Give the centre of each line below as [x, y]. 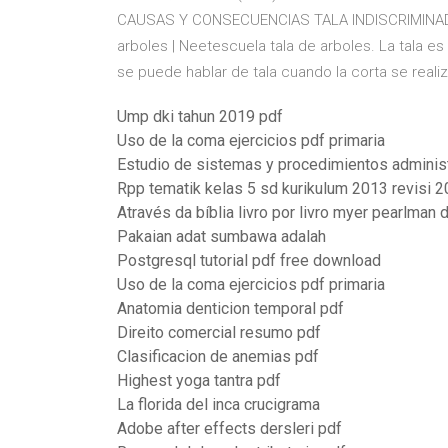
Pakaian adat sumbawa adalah [221, 236]
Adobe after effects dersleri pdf [229, 428]
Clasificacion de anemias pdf [218, 356]
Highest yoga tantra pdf [199, 380]
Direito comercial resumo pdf [219, 332]
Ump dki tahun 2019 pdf [200, 116]
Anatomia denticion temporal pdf [230, 308]
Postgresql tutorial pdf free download [249, 260]
